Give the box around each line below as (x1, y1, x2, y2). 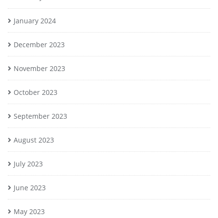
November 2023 (14, 64, 65, 73)
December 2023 (14, 40, 65, 49)
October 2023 (14, 88, 57, 97)
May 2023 (14, 207, 45, 216)
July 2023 (14, 159, 43, 168)
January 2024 (14, 16, 56, 25)
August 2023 (14, 135, 54, 145)
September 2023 (14, 111, 67, 121)
